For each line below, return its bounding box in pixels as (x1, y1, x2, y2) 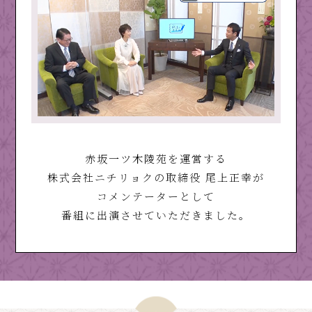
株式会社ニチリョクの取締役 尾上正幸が (47, 169, 265, 185)
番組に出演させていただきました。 (61, 207, 251, 222)
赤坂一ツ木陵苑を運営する (85, 150, 227, 166)
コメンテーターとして (97, 188, 215, 203)
